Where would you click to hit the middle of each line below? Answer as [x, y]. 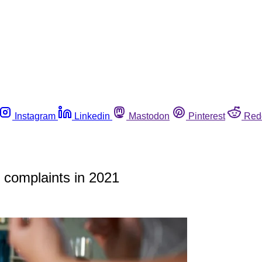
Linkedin [92, 116]
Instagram [35, 116]
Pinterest [207, 116]
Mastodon [149, 116]
